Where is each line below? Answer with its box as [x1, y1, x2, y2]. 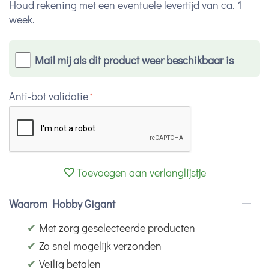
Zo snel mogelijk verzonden [39, 238, 162, 253]
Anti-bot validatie [9, 89, 88, 104]
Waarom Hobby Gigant [9, 196, 115, 211]
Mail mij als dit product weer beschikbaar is [34, 53, 234, 68]
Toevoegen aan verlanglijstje [77, 165, 206, 180]
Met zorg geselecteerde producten [39, 220, 195, 235]
